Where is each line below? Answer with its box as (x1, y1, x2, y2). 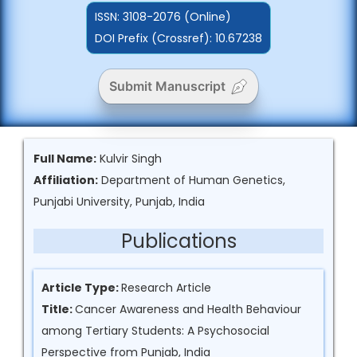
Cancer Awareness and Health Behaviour (75, 301, 301, 317)
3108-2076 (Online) (123, 9, 231, 25)
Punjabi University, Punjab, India (33, 194, 205, 210)
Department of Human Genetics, (98, 172, 285, 188)
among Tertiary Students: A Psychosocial (41, 323, 269, 339)
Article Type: (41, 280, 121, 296)
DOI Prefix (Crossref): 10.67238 (95, 30, 262, 47)
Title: (41, 301, 75, 317)
